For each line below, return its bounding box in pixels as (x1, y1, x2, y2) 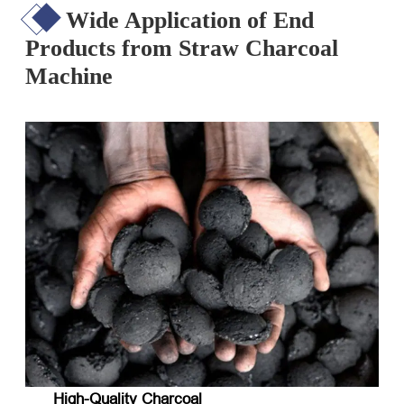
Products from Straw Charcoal (25, 35, 338, 62)
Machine (25, 63, 113, 90)
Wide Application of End (66, 7, 314, 34)
